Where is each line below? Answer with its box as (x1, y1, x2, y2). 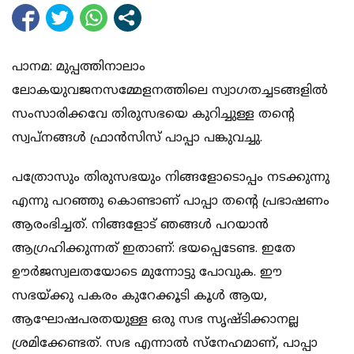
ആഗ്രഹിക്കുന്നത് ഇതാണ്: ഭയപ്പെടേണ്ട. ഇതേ (12, 241, 296, 258)
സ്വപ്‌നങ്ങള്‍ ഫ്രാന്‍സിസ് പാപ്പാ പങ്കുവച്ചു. (12, 130, 262, 147)
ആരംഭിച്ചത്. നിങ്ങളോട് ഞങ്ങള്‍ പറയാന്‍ (12, 217, 269, 234)
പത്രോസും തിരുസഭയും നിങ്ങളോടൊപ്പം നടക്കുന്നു (12, 170, 330, 186)
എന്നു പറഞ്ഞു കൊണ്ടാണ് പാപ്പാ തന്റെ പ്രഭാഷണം (12, 194, 330, 210)
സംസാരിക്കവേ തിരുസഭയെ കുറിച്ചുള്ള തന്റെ (12, 107, 295, 123)
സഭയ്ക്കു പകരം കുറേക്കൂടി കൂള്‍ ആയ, (12, 288, 267, 305)
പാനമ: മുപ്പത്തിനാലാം (12, 59, 145, 76)
